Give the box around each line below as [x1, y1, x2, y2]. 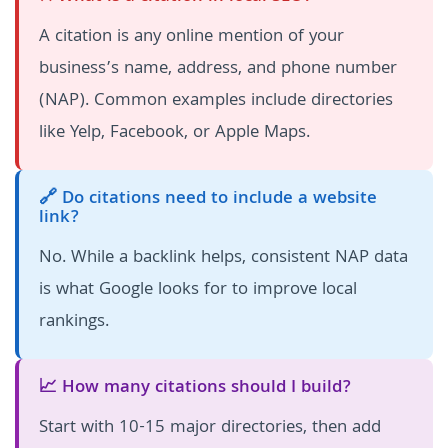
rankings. [39, 308, 109, 338]
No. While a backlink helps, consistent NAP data [39, 244, 408, 274]
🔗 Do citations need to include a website [39, 185, 377, 215]
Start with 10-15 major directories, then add [39, 414, 381, 444]
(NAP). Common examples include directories [39, 87, 393, 117]
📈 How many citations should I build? [39, 374, 351, 404]
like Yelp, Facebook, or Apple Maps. [39, 119, 310, 149]
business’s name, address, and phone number [39, 55, 397, 85]
